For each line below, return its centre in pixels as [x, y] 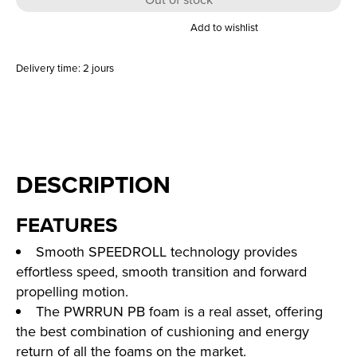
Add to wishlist [225, 27]
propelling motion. [72, 291]
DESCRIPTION [93, 185]
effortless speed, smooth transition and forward [161, 271]
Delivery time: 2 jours [65, 68]
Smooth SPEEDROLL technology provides [167, 251]
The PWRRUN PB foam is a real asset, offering [179, 311]
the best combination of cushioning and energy [163, 331]
